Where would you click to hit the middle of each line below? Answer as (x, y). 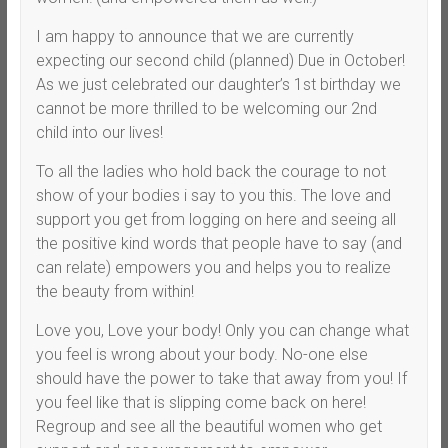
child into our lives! (99, 132)
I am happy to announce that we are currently (194, 36)
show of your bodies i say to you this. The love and (213, 195)
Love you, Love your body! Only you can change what (222, 330)
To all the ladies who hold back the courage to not (210, 171)
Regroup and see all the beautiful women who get (208, 426)
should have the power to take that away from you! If (221, 378)
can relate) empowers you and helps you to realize (213, 267)
